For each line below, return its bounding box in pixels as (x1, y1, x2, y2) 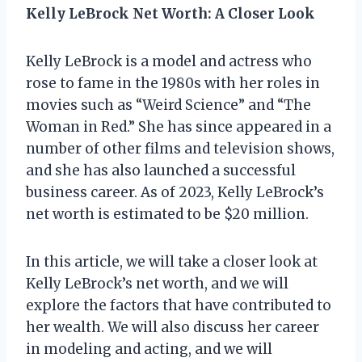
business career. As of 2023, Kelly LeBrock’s (26, 183, 324, 201)
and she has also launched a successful (26, 161, 296, 179)
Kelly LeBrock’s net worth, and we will (26, 274, 288, 293)
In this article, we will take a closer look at (26, 252, 318, 271)
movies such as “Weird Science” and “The (26, 95, 311, 114)
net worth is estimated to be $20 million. (26, 204, 309, 223)
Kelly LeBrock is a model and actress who (26, 52, 312, 70)
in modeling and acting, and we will (26, 339, 272, 358)
